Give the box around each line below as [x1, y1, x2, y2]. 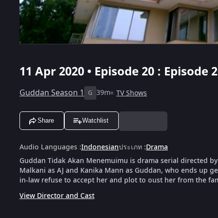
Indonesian [81, 142, 119, 152]
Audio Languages [19, 142, 77, 152]
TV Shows [116, 88, 147, 98]
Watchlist [82, 117, 109, 125]
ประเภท [119, 142, 142, 152]
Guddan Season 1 [19, 87, 84, 99]
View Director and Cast [19, 190, 94, 201]
